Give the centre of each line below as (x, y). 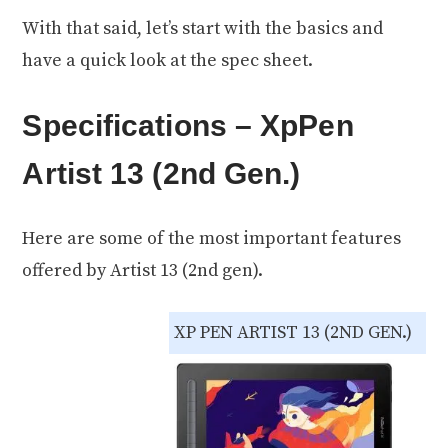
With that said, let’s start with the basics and (203, 29)
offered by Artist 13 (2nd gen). (147, 271)
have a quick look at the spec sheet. (168, 61)
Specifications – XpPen (188, 126)
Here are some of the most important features (212, 239)
